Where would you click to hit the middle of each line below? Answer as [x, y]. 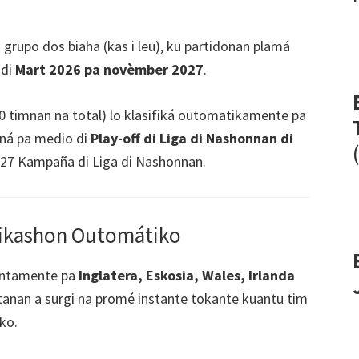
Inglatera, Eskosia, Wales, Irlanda [187, 275]
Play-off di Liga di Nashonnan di [192, 139]
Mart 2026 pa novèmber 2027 [109, 70]
